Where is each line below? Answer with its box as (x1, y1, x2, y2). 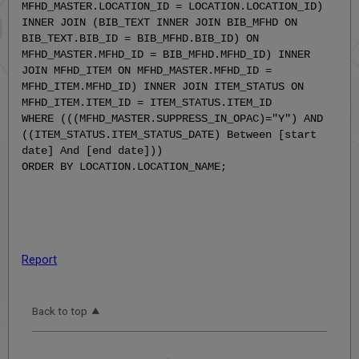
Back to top (32, 305, 88, 318)
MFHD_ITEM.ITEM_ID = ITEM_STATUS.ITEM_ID (22, 95, 272, 109)
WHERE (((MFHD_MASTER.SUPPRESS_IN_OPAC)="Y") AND (22, 111, 324, 125)
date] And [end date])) (22, 143, 163, 157)
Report (22, 252, 58, 267)
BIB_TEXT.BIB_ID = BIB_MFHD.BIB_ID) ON (22, 31, 260, 45)
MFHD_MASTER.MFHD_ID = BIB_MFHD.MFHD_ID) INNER (22, 47, 311, 61)
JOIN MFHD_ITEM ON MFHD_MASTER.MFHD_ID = (22, 63, 272, 77)
